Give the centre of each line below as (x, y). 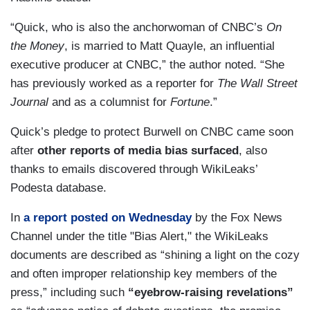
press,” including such (69, 293)
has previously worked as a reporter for (114, 84)
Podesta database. (58, 188)
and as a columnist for (109, 102)
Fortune (190, 102)
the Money (37, 46)
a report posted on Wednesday (108, 218)
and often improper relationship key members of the (144, 274)
